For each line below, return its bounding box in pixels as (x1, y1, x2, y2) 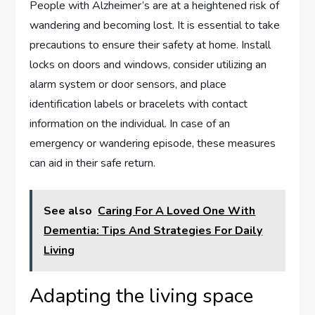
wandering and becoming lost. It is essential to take (30, 18, 281, 34)
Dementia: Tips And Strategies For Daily (44, 223, 263, 239)
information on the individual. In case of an (30, 116, 231, 132)
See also (44, 203, 93, 219)
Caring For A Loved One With (98, 203, 256, 219)
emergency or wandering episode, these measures (30, 136, 276, 152)
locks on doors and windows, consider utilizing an (30, 57, 267, 73)
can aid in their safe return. (30, 155, 156, 172)
